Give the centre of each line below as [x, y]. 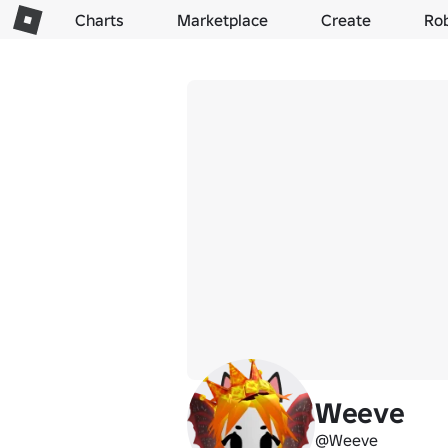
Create [346, 20]
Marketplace [222, 20]
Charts [99, 20]
